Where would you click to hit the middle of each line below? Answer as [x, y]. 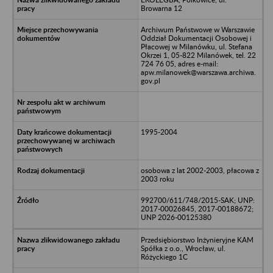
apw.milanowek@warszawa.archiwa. [198, 72]
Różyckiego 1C [164, 257]
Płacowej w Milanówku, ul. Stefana [196, 46]
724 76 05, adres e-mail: [179, 63]
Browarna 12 [161, 8]
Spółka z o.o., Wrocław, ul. [183, 248]
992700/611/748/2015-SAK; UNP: [197, 200]
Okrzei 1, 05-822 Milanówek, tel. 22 [198, 55]
